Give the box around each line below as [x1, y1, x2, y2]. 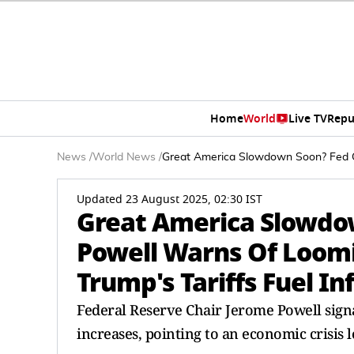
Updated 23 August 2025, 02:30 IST [77, 191, 262, 208]
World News [92, 152, 156, 163]
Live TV [288, 110, 327, 127]
